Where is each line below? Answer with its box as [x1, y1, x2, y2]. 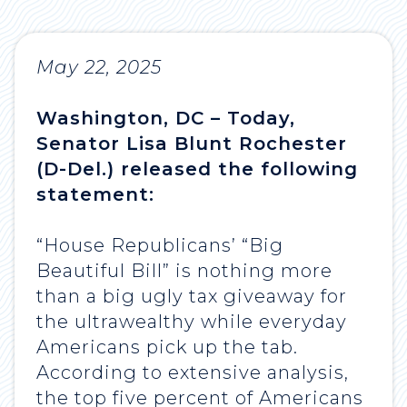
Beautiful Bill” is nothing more [36, 260, 333, 283]
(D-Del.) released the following [36, 158, 358, 181]
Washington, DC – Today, [36, 107, 295, 130]
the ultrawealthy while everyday [36, 311, 347, 333]
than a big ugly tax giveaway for [36, 285, 347, 308]
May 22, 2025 [36, 56, 162, 79]
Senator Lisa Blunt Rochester [36, 133, 347, 155]
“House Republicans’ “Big [36, 234, 283, 257]
